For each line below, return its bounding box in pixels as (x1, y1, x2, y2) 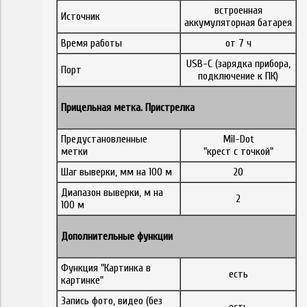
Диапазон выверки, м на (61, 186, 163, 199)
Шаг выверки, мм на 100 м (61, 165, 172, 178)
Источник (61, 10, 100, 23)
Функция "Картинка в (61, 261, 151, 274)
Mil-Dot (222, 132, 254, 145)
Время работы (61, 36, 122, 49)
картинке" (61, 273, 103, 286)
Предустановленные (61, 132, 147, 145)
